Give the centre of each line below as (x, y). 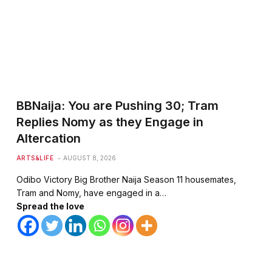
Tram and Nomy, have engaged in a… (91, 193)
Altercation (48, 139)
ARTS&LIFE (35, 158)
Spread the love (50, 206)
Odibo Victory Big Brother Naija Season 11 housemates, (126, 180)
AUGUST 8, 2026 (90, 158)
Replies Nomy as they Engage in (110, 122)
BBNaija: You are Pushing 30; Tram (117, 106)
